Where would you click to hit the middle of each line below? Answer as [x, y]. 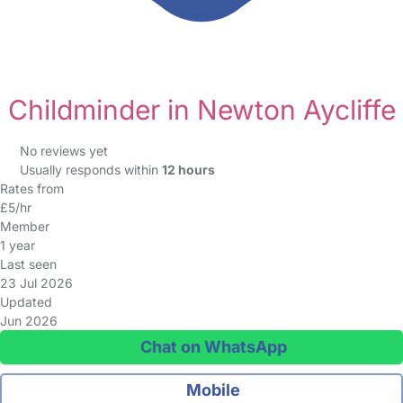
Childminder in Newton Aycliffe [201, 110]
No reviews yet [63, 151]
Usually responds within [90, 170]
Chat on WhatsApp [211, 347]
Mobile [212, 390]
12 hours [188, 170]
